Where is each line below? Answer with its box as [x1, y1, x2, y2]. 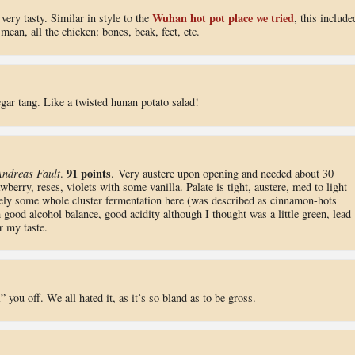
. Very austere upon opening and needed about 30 [110, 165, 334, 181]
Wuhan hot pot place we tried [151, 10, 294, 27]
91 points [66, 164, 111, 181]
